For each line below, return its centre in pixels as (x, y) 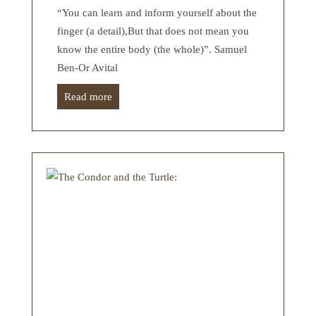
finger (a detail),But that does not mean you (153, 31)
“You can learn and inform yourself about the (157, 12)
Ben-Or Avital (87, 67)
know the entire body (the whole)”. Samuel (152, 49)
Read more (88, 96)
